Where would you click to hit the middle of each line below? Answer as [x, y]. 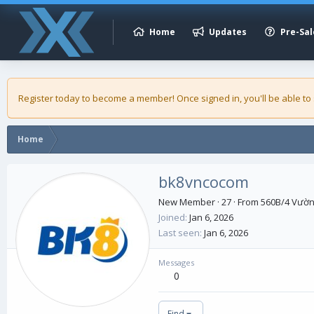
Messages [176, 262]
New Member [187, 202]
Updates [227, 32]
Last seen [179, 232]
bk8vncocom [204, 181]
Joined [172, 217]
